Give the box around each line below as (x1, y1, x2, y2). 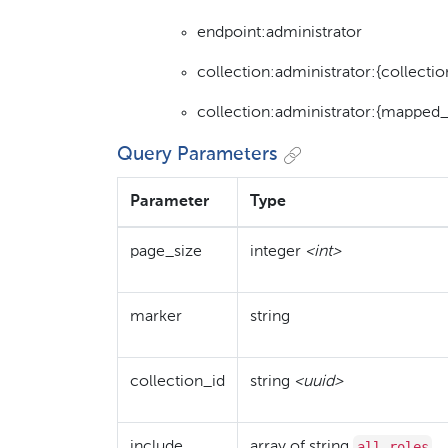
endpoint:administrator (197, 24, 362, 41)
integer (250, 244, 305, 261)
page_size (130, 244, 202, 261)
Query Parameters (117, 144, 278, 164)
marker (130, 309, 182, 326)
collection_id (130, 374, 225, 391)
